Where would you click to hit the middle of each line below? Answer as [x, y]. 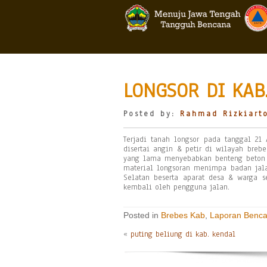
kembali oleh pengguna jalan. [176, 187]
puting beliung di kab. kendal [183, 234]
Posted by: [152, 114]
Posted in [142, 215]
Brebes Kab [183, 215]
